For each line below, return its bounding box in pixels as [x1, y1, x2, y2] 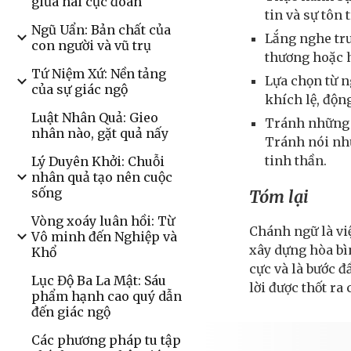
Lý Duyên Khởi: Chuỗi [31, 154, 165, 169]
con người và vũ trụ [31, 38, 151, 53]
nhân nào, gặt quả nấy [31, 125, 168, 141]
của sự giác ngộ [31, 81, 128, 97]
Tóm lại [249, 186, 309, 208]
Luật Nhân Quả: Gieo [31, 110, 158, 125]
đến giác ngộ [31, 304, 110, 320]
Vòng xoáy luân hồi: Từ [31, 213, 175, 229]
